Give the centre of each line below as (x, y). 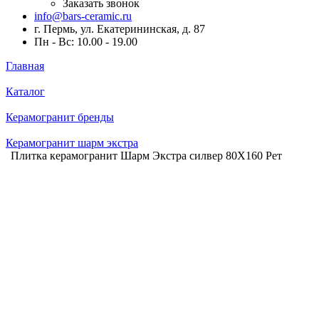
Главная (25, 66)
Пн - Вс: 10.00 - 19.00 (86, 42)
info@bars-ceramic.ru (83, 16)
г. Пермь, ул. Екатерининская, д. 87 (120, 29)
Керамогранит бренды (60, 117)
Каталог (25, 91)
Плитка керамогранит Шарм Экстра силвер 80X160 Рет (146, 156)
